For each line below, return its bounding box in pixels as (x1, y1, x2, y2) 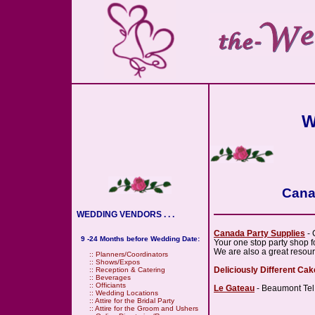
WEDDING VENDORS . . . (72, 210, 174, 219)
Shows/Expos (96, 258, 140, 266)
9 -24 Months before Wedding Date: (81, 235, 200, 243)
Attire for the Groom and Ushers (95, 304, 198, 312)
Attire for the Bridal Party (95, 297, 174, 304)
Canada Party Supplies (214, 228, 305, 238)
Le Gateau (214, 283, 255, 292)
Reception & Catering (96, 266, 165, 274)
